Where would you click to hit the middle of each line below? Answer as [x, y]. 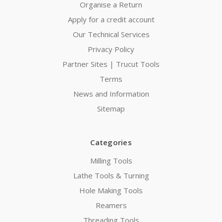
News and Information [111, 93]
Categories [111, 142]
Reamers [111, 205]
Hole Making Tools [111, 190]
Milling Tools [111, 160]
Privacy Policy [111, 49]
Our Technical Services [111, 34]
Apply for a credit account [111, 19]
